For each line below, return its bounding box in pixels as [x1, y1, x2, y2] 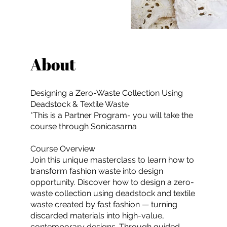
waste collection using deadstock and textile [30, 188, 195, 198]
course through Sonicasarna [30, 122, 137, 131]
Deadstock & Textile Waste [30, 99, 129, 109]
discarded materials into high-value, [30, 211, 164, 220]
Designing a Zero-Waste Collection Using [30, 88, 183, 98]
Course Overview [30, 144, 95, 154]
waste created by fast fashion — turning [30, 200, 177, 209]
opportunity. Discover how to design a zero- [30, 177, 194, 187]
